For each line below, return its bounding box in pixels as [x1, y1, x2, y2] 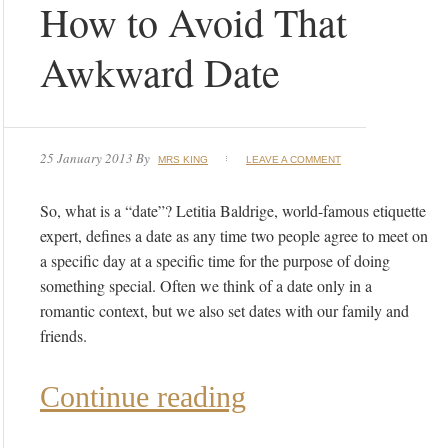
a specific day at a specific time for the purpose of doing [40, 250, 390, 272]
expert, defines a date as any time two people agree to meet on [40, 225, 428, 247]
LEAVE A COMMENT [246, 154, 341, 166]
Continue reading [40, 380, 246, 414]
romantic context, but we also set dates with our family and [40, 300, 409, 322]
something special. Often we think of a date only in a [40, 275, 372, 297]
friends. [40, 325, 87, 347]
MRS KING [158, 154, 208, 166]
